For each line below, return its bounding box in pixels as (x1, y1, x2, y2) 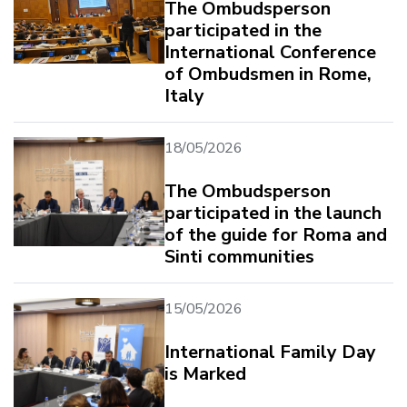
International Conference (164, 39, 376, 65)
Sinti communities (164, 243, 314, 269)
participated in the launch (164, 200, 382, 225)
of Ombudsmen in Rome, (164, 61, 372, 86)
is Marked (164, 361, 246, 386)
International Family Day (164, 339, 376, 364)
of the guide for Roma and (164, 222, 387, 247)
